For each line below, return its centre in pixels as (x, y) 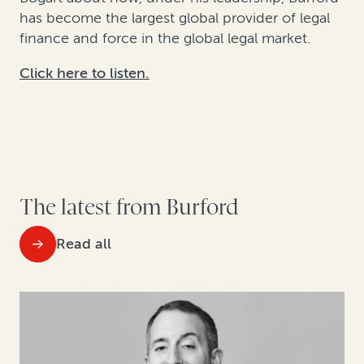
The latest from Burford (129, 208)
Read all (84, 243)
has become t (65, 18)
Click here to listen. (84, 74)
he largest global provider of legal (220, 18)
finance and (59, 39)
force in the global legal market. (204, 39)
